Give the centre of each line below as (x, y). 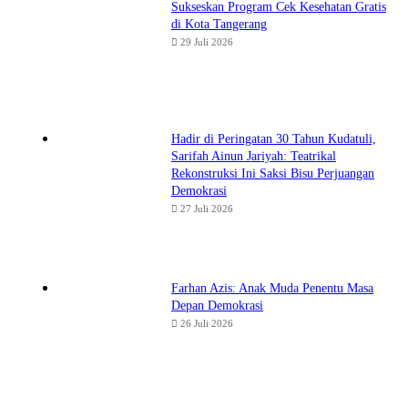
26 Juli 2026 (207, 324)
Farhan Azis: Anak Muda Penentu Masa (272, 289)
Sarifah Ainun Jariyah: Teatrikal (254, 157)
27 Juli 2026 (207, 209)
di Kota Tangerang (219, 25)
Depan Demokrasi (217, 306)
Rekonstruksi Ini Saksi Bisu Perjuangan (273, 174)
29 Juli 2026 (207, 42)
